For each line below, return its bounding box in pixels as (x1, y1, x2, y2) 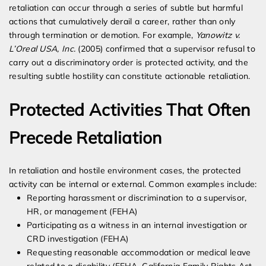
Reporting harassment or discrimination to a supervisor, (27, 192, 247, 204)
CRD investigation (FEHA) (27, 233, 129, 245)
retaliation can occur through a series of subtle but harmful (9, 2, 243, 14)
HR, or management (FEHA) (27, 206, 138, 217)
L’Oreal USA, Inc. (9, 43, 76, 55)
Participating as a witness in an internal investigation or (27, 220, 248, 231)
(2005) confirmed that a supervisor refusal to (75, 43, 255, 55)
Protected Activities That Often (9, 99, 251, 121)
